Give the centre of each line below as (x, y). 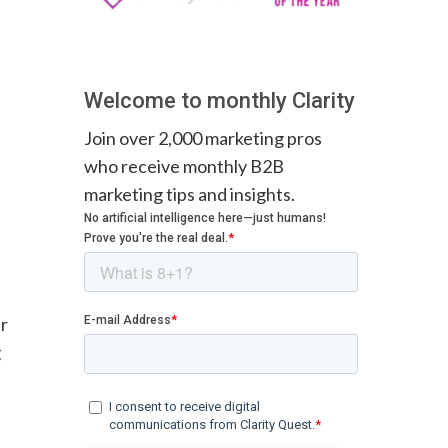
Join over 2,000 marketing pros (203, 137)
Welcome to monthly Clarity (220, 100)
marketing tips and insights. (190, 193)
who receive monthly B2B (184, 165)
